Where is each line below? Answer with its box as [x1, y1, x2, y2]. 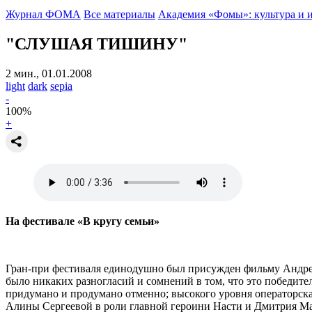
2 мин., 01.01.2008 [6, 67, 92, 79]
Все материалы [84, 8, 155, 20]
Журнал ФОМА [6, 8, 81, 20]
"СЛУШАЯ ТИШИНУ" [6, 34, 187, 53]
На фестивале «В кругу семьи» [6, 214, 159, 227]
